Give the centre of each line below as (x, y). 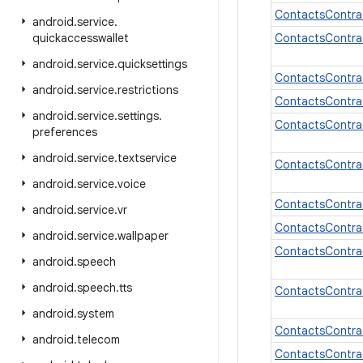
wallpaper (143, 236)
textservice (147, 158)
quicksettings (152, 64)
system (96, 314)
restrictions (148, 90)
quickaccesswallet (81, 38)
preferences (65, 132)
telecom (98, 340)
